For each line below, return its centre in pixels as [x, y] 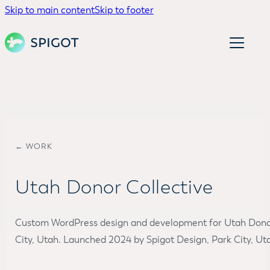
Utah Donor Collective [114, 187]
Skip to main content [50, 10]
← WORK [34, 146]
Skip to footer [124, 10]
